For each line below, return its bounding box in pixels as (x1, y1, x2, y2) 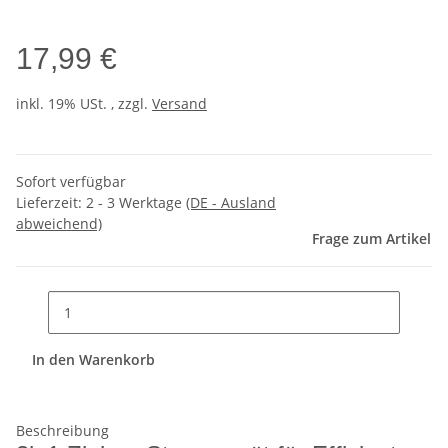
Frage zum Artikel (312, 229, 431, 249)
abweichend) (16, 214, 102, 234)
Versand (152, 94, 207, 114)
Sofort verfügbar (16, 172, 126, 192)
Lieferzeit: (16, 193, 86, 213)
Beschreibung (16, 421, 109, 441)
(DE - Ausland (186, 193, 276, 213)
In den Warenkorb (32, 350, 159, 370)
